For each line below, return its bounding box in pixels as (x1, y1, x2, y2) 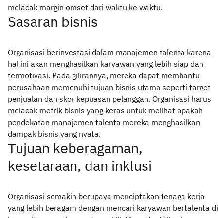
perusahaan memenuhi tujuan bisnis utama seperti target (8, 82, 211, 92)
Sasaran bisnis (8, 12, 98, 31)
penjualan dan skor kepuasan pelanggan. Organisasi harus (8, 93, 211, 104)
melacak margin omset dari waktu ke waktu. (8, 2, 163, 12)
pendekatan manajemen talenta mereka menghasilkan (8, 117, 200, 127)
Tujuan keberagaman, (8, 139, 143, 157)
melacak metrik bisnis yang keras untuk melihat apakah (8, 105, 203, 115)
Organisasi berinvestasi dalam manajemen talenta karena (8, 47, 211, 57)
